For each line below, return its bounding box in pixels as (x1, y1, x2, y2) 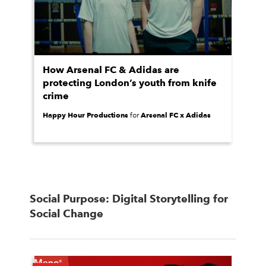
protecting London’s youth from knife (43, 77, 217, 88)
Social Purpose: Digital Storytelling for (30, 192, 228, 205)
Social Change (30, 207, 103, 220)
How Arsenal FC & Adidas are (43, 64, 179, 75)
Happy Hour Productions (43, 110, 128, 119)
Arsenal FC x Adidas (141, 110, 211, 119)
